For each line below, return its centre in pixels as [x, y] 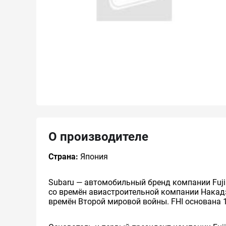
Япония [93, 157]
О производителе [98, 137]
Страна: [63, 157]
